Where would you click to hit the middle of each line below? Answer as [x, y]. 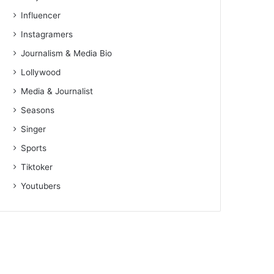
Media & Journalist [57, 91]
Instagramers [47, 35]
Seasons [38, 110]
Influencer [41, 16]
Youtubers [41, 186]
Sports [34, 148]
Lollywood [41, 72]
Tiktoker [37, 167]
